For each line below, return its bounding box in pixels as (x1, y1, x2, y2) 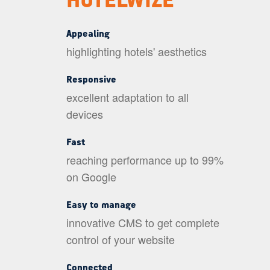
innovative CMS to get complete (66, 215, 219, 231)
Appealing (66, 28, 110, 40)
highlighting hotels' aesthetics (66, 43, 207, 60)
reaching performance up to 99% (66, 152, 224, 168)
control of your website (66, 231, 175, 248)
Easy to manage (66, 199, 136, 212)
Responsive (66, 74, 116, 86)
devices (66, 106, 103, 122)
